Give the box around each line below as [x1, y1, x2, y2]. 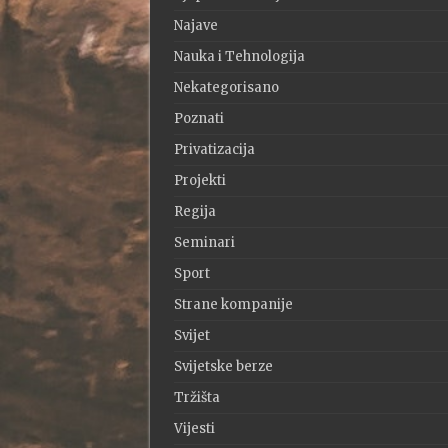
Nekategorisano [173, 79, 279, 97]
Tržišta [173, 389, 220, 407]
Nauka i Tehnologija [173, 48, 305, 66]
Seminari [173, 234, 235, 252]
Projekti [173, 172, 226, 190]
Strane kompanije [173, 296, 293, 314]
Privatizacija [173, 141, 255, 159]
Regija [173, 203, 216, 221]
